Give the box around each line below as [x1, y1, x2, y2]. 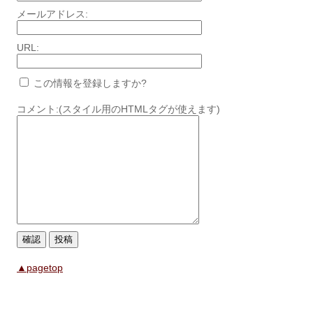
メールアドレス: [17, 8, 88, 20]
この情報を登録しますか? [31, 78, 147, 89]
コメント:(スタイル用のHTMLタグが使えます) [17, 103, 220, 115]
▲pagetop [17, 262, 63, 274]
